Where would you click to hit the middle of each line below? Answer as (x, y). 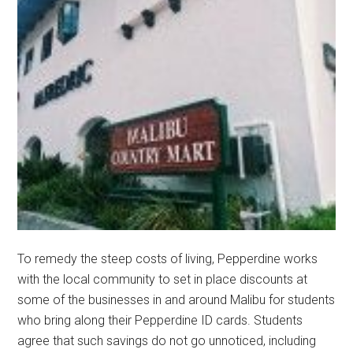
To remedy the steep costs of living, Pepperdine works (168, 258)
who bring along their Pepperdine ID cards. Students (160, 320)
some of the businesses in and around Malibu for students (176, 299)
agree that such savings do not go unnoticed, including (167, 340)
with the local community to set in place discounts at (163, 279)
